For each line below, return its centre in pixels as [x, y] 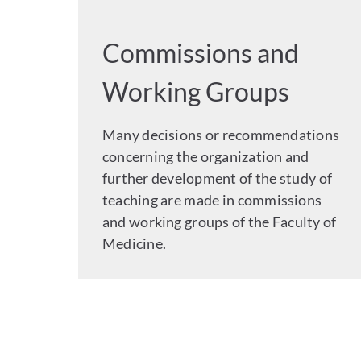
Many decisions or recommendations [221, 135]
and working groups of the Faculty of [220, 222]
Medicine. [134, 244]
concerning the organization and [206, 157]
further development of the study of [218, 178]
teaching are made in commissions [212, 200]
